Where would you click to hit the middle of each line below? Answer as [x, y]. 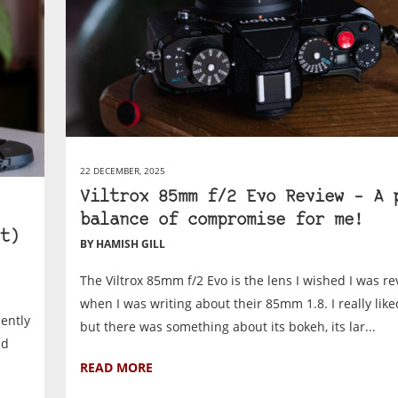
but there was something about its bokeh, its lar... [228, 326]
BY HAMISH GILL [123, 243]
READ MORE [117, 367]
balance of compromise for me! [222, 220]
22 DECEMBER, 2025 [123, 170]
